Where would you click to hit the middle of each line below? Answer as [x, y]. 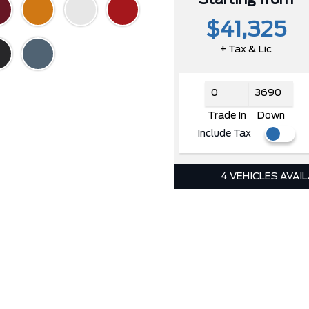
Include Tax [224, 133]
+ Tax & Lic [246, 49]
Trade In [227, 116]
